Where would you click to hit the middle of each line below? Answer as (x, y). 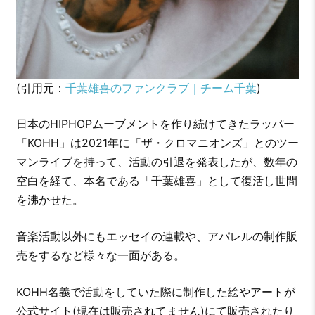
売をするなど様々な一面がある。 (100, 255)
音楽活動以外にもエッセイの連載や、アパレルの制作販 (156, 236)
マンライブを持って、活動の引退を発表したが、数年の (156, 161)
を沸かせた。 (50, 199)
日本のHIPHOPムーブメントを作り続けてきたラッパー (155, 123)
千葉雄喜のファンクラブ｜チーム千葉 (161, 88)
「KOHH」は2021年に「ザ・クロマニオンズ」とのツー (157, 142)
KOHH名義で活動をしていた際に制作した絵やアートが (155, 291)
